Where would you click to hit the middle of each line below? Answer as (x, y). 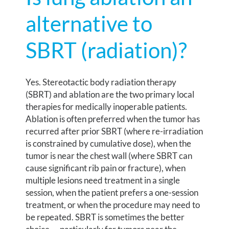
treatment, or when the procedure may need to (113, 205)
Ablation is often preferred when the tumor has (113, 119)
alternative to (89, 24)
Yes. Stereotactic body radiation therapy (101, 82)
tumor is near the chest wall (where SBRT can (109, 156)
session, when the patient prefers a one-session (112, 193)
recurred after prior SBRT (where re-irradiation (114, 131)
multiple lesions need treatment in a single (103, 180)
